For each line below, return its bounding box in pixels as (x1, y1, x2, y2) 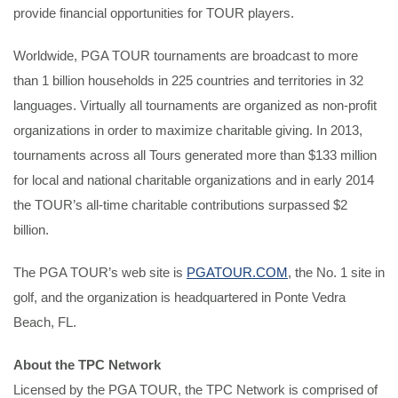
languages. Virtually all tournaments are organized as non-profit (13, 98, 377, 113)
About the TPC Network (13, 357, 161, 372)
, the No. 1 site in (288, 265, 385, 280)
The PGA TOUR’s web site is (13, 265, 187, 280)
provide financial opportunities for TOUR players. (13, 5, 294, 20)
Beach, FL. (13, 314, 76, 330)
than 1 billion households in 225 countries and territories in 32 (13, 73, 363, 88)
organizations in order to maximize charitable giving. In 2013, (13, 123, 362, 138)
